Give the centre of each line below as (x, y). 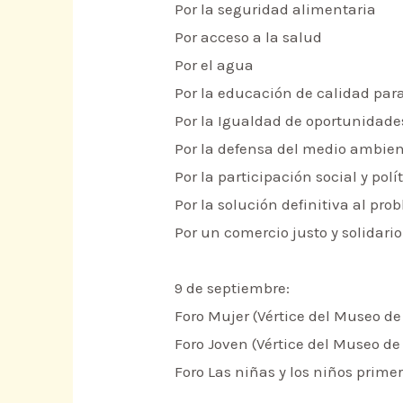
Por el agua (215, 65)
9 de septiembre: (233, 288)
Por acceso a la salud (249, 37)
